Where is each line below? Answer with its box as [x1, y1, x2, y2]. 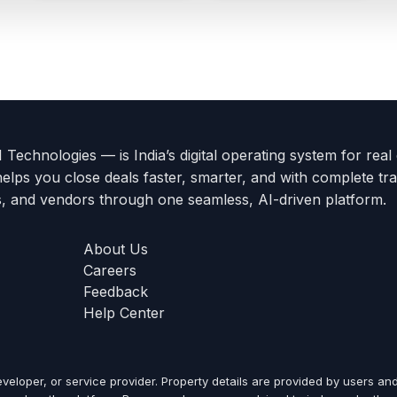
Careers [83, 261, 136, 279]
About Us [83, 240, 148, 258]
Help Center [83, 304, 165, 322]
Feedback [83, 283, 148, 300]
